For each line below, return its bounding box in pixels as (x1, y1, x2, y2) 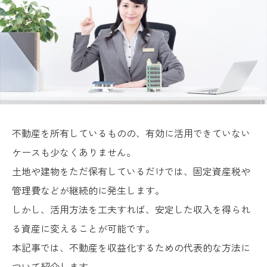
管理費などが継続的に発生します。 (12, 182, 164, 197)
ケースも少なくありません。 (12, 144, 136, 159)
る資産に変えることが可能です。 (12, 221, 155, 235)
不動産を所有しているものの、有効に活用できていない (12, 125, 250, 140)
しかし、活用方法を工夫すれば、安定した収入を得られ (12, 201, 250, 216)
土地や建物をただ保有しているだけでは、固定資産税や (12, 163, 250, 178)
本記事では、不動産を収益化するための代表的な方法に (12, 240, 250, 254)
